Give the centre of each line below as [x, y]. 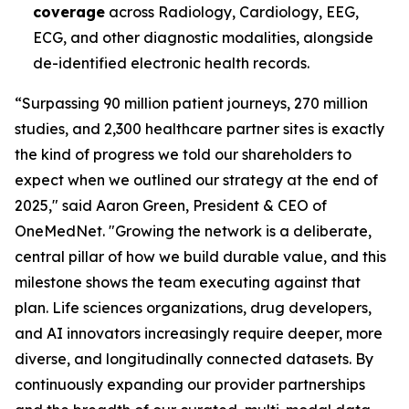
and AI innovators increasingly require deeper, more [199, 333]
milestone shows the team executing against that [188, 282]
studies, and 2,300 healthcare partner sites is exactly [199, 129]
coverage [69, 12]
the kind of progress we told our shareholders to [183, 154]
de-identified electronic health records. [171, 63]
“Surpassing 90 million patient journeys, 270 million [191, 103]
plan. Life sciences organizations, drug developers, [193, 308]
